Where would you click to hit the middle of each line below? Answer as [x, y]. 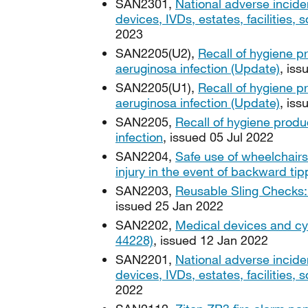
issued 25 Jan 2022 [169, 206]
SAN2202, [145, 225]
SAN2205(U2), [157, 53]
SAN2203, [145, 190]
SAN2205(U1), [157, 87]
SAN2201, [145, 259]
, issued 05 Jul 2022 [218, 137]
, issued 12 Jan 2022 [211, 240]
